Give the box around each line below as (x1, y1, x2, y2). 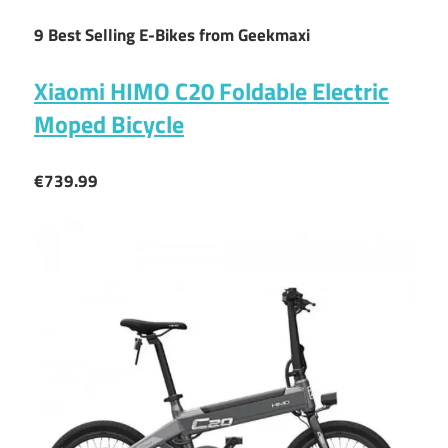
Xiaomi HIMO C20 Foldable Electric (34, 73, 389, 110)
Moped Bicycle (34, 106, 184, 143)
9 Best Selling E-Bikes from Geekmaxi (34, 21, 310, 48)
